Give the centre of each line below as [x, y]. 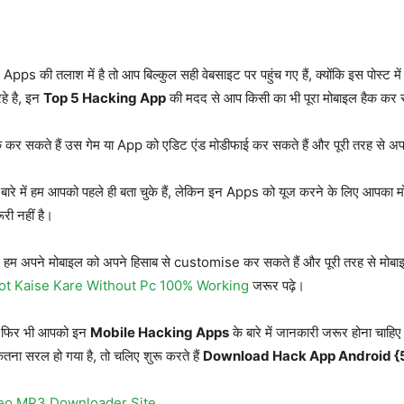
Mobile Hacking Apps [160, 332]
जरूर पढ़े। [277, 285]
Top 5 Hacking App [105, 98]
